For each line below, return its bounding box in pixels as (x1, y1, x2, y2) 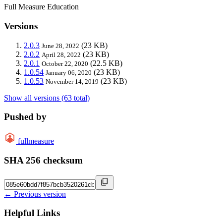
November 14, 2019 (46, 77, 99, 85)
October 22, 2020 (42, 59, 88, 67)
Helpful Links (4, 208, 60, 219)
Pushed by (4, 111, 47, 122)
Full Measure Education (4, 2, 79, 11)
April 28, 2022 (42, 51, 81, 58)
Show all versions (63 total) (4, 93, 90, 102)
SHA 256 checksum (4, 155, 83, 166)
